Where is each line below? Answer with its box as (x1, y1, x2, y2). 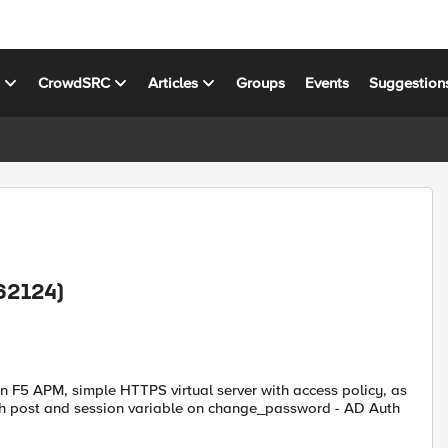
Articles (148, 73, 199, 92)
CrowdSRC (38, 73, 111, 92)
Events (305, 73, 350, 92)
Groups (236, 73, 286, 92)
